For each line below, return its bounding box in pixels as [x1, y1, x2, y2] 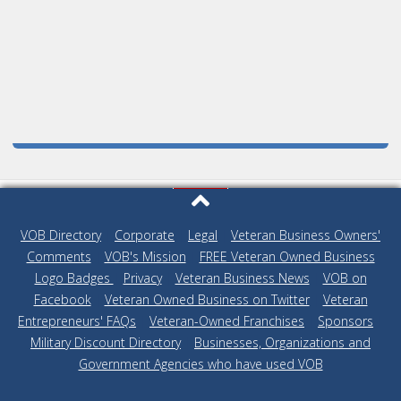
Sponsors [318, 312, 373, 330]
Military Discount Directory [30, 334, 181, 352]
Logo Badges [34, 269, 114, 287]
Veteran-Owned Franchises [149, 312, 304, 330]
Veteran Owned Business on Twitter [104, 291, 310, 309]
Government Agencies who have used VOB [78, 355, 323, 373]
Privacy [123, 269, 162, 287]
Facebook [33, 291, 91, 309]
